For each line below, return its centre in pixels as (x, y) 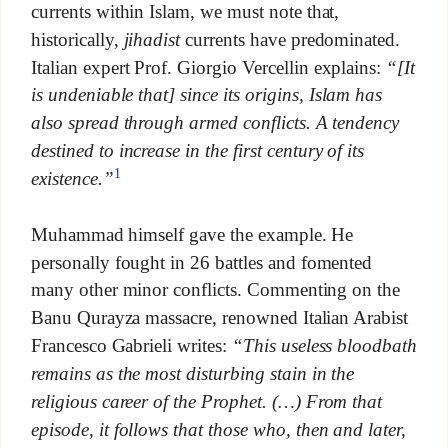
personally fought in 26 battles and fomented (201, 262)
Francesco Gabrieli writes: (131, 346)
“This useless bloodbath (324, 346)
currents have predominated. (290, 39)
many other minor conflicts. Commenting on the (215, 290)
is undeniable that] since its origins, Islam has (206, 95)
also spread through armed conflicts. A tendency (215, 123)
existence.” (72, 178)
